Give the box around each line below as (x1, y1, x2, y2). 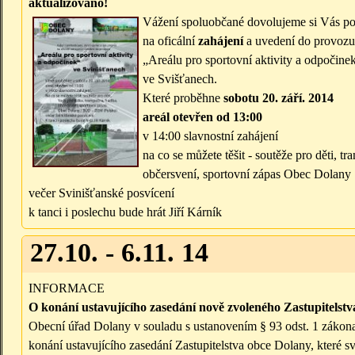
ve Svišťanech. (143, 72, 217, 86)
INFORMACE (29, 281, 105, 296)
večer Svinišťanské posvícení (29, 186, 174, 200)
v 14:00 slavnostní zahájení (143, 129, 278, 143)
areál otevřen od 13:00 (143, 110, 262, 124)
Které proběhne (143, 91, 223, 105)
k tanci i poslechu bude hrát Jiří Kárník (29, 205, 222, 219)
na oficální (143, 34, 198, 48)
